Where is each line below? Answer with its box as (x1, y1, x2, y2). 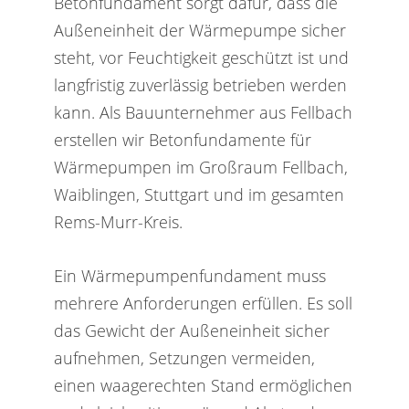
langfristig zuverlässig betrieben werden (53, 72, 347, 96)
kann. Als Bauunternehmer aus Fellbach (53, 100, 352, 123)
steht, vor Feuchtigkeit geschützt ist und (53, 45, 349, 68)
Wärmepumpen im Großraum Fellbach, (53, 154, 348, 178)
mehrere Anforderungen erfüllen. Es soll (53, 290, 352, 314)
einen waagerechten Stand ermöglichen (53, 372, 352, 396)
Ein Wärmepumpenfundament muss (53, 263, 326, 287)
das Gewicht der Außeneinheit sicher (53, 318, 330, 341)
